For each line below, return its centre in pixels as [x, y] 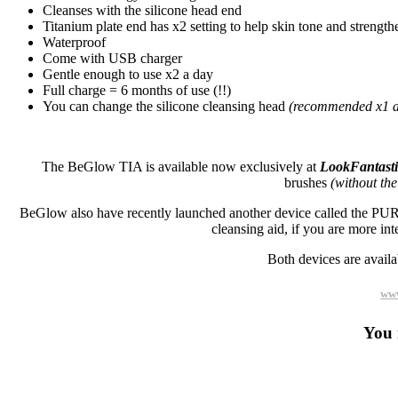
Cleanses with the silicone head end [142, 10]
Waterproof [74, 42]
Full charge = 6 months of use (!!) [137, 90]
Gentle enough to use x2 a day [128, 74]
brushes [307, 182]
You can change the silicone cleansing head [166, 106]
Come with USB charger [112, 58]
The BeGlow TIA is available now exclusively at [181, 166]
